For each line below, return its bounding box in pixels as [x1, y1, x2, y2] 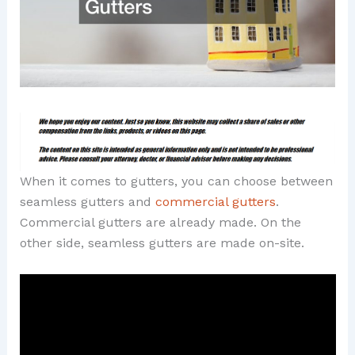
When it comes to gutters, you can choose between [19, 174, 333, 189]
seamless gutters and [19, 194, 155, 210]
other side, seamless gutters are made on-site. [19, 235, 304, 251]
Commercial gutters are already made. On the [19, 215, 301, 231]
